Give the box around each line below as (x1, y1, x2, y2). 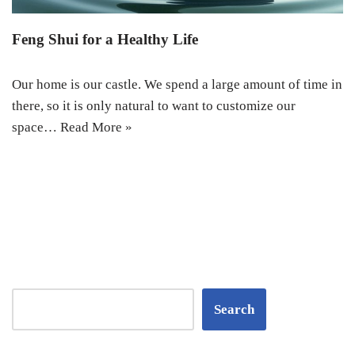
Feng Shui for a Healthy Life (12, 31, 198, 48)
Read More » (60, 120, 132, 136)
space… (12, 120, 60, 136)
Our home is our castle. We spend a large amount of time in (12, 77, 342, 93)
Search (214, 302, 254, 318)
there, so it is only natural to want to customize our (12, 98, 296, 114)
